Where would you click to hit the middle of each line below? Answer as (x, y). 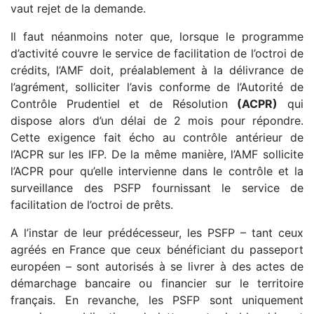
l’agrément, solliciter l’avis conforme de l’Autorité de (157, 87)
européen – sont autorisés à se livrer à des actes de (157, 266)
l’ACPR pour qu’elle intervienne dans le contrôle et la (157, 171)
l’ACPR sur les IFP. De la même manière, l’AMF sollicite (157, 154)
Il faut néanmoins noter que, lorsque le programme (157, 36)
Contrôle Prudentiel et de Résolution (124, 103)
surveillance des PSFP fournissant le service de (157, 187)
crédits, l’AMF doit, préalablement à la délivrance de (157, 70)
